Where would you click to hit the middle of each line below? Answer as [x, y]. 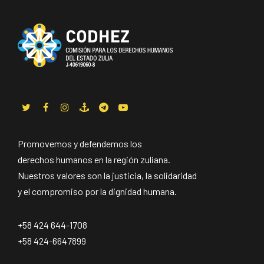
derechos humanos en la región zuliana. [94, 160]
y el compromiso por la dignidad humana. [97, 192]
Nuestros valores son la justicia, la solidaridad [107, 176]
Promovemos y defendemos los [80, 144]
